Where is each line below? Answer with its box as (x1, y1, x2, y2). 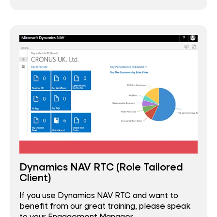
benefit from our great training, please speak (19, 201, 190, 211)
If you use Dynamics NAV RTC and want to (19, 190, 178, 201)
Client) (19, 170, 51, 184)
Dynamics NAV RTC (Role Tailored (19, 159, 183, 173)
